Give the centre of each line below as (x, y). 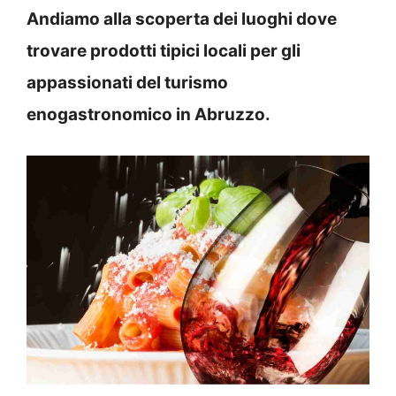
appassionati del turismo (127, 82)
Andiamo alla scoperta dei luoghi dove (182, 19)
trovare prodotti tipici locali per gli (164, 50)
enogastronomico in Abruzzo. (148, 114)
